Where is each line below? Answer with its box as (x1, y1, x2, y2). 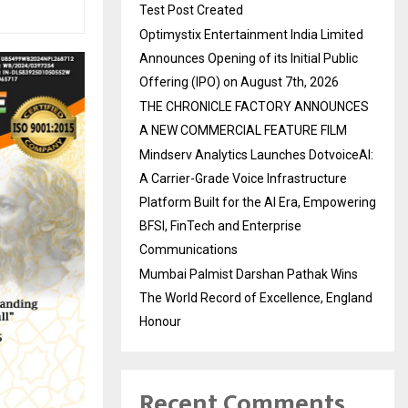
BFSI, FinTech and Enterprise (139, 218, 301, 233)
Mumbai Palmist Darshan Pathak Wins (139, 266, 358, 281)
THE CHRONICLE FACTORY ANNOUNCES (139, 98, 369, 114)
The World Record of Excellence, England (139, 290, 372, 305)
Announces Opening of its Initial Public (139, 50, 358, 66)
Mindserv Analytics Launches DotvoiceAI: (139, 147, 373, 162)
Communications (139, 241, 238, 257)
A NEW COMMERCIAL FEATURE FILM (139, 122, 347, 138)
